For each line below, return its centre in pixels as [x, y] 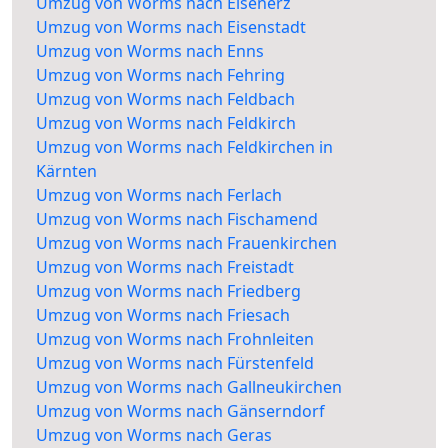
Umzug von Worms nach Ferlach [159, 195]
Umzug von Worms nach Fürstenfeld [175, 363]
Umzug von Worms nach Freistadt [165, 267]
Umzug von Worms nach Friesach [163, 315]
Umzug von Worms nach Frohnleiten [175, 339]
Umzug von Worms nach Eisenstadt [171, 27]
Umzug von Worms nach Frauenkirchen [186, 243]
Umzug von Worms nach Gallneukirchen [189, 387]
